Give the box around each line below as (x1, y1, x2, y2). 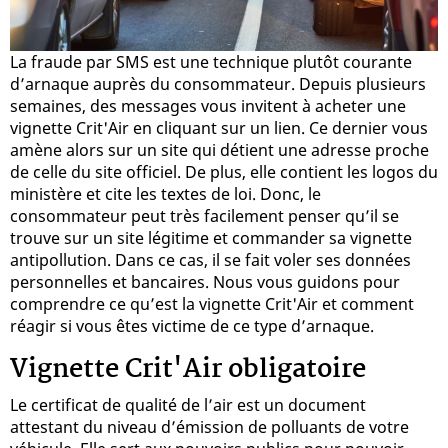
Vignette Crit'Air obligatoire (10, 348, 366, 391)
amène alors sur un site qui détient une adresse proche (10, 138, 429, 161)
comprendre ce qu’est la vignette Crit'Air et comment (10, 292, 414, 315)
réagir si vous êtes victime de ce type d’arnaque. (10, 314, 374, 337)
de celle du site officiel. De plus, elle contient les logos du (10, 160, 438, 183)
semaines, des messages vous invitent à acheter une (10, 94, 406, 117)
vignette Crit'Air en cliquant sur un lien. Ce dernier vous (10, 116, 428, 139)
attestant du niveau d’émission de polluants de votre (10, 415, 409, 438)
